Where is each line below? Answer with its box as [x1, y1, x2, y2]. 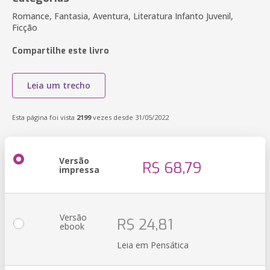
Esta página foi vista [12, 113, 77, 122]
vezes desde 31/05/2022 [91, 113, 169, 122]
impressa [59, 164, 99, 175]
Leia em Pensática [117, 239, 189, 251]
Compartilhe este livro [12, 45, 109, 57]
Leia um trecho [27, 80, 90, 91]
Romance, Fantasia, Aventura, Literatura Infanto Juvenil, [12, 10, 233, 22]
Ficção [12, 22, 37, 33]
